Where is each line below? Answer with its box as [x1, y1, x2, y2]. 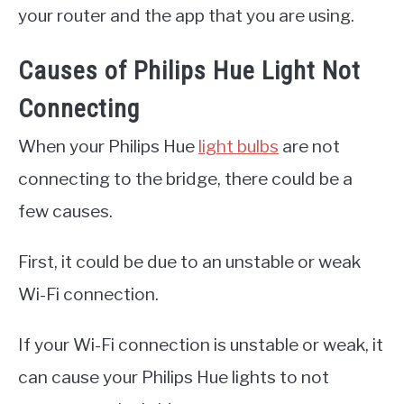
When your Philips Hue [18, 135, 198, 158]
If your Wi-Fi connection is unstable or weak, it [18, 334, 383, 356]
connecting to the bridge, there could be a [18, 168, 353, 190]
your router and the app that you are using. [18, 5, 354, 27]
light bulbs [198, 135, 279, 158]
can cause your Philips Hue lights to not [18, 366, 329, 389]
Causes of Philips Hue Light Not [18, 56, 361, 87]
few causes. [18, 200, 113, 223]
